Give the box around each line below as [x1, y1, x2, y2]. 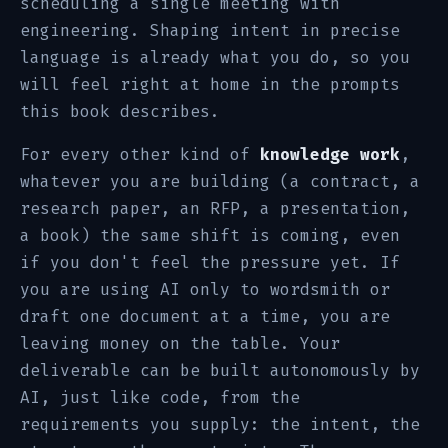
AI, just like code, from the [20, 387, 300, 408]
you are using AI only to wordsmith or [20, 279, 390, 300]
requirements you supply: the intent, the [20, 414, 420, 435]
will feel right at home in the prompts [20, 74, 400, 95]
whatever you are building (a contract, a [20, 171, 420, 192]
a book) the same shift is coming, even [20, 225, 400, 246]
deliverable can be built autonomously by [20, 360, 420, 381]
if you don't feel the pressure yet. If [20, 252, 400, 273]
